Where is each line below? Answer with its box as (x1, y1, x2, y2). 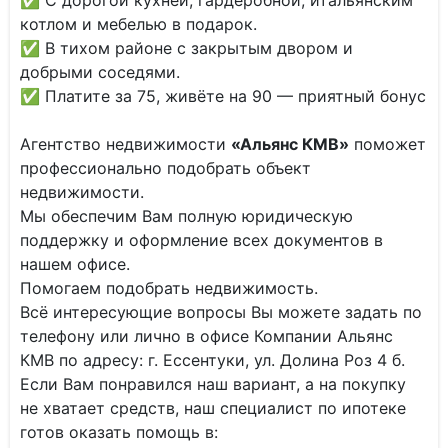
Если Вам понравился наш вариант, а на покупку (20, 374, 406, 394)
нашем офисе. (20, 254, 130, 274)
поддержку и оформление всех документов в (20, 230, 383, 250)
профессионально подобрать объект (20, 158, 311, 178)
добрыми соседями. (20, 62, 180, 82)
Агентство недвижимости (20, 134, 231, 154)
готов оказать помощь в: (20, 422, 218, 442)
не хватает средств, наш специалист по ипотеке (20, 398, 406, 418)
